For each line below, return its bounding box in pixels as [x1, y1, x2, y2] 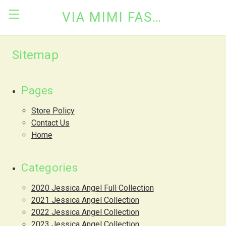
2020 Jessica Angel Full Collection [31, 183, 154, 193]
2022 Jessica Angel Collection [31, 207, 139, 217]
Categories [21, 161, 78, 174]
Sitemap [12, 48, 59, 62]
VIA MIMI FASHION [152, 10, 161, 25]
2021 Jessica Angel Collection [31, 195, 139, 205]
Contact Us [31, 118, 70, 128]
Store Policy [31, 106, 75, 116]
